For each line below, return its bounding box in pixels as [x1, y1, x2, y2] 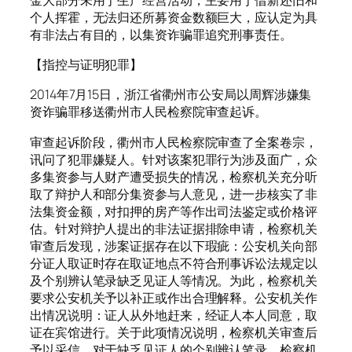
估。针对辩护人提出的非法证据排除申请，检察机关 [30, 219, 317, 237]
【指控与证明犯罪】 [30, 56, 143, 74]
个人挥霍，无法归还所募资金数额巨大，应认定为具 [30, 8, 317, 26]
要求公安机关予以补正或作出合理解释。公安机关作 [30, 288, 317, 306]
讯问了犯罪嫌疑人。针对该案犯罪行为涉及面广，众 [30, 150, 317, 168]
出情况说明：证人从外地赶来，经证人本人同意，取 [30, 306, 317, 324]
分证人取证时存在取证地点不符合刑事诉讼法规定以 [30, 254, 317, 272]
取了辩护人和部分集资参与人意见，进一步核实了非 [30, 185, 317, 203]
